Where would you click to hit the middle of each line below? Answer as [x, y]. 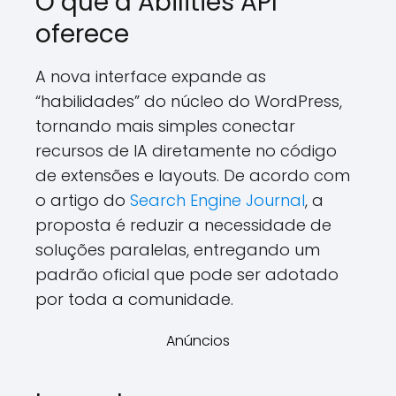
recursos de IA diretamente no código [186, 151]
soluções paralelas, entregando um [178, 250]
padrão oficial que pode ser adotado [187, 274]
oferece [82, 34]
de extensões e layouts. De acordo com [193, 175]
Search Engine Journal [217, 200]
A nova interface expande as [151, 76]
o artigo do [83, 200]
